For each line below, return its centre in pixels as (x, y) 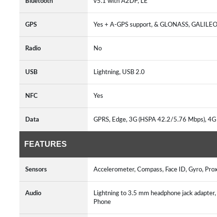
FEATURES (46, 144)
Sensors (36, 170)
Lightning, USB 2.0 (121, 72)
